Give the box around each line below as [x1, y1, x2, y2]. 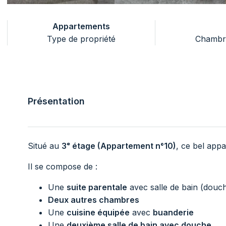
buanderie [153, 207, 194, 217]
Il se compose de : [28, 161, 97, 172]
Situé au [28, 140, 62, 151]
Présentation [28, 95, 85, 106]
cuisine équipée [67, 207, 130, 217]
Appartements [52, 21, 110, 31]
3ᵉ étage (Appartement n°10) [62, 140, 176, 151]
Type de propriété [47, 33, 116, 44]
